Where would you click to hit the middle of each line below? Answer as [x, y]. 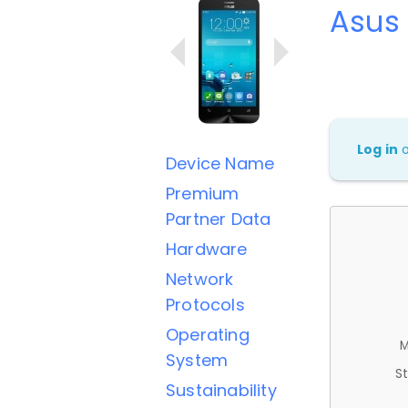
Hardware [207, 249]
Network [200, 279]
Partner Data [219, 219]
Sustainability [221, 390]
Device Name [220, 163]
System [197, 360]
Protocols [205, 305]
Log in [378, 149]
